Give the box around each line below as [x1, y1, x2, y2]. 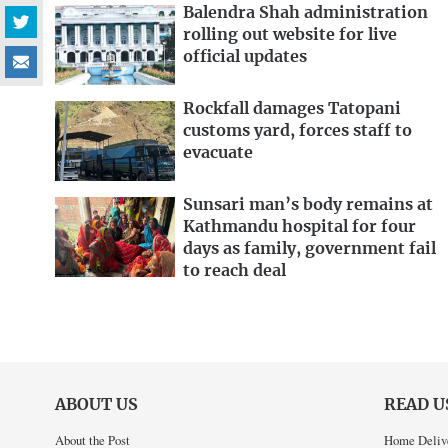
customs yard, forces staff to [183, 123, 412, 140]
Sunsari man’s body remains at [183, 197, 433, 213]
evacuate [183, 145, 253, 162]
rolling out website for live [183, 27, 397, 44]
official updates [183, 49, 307, 66]
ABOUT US [55, 396, 138, 413]
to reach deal [183, 263, 286, 279]
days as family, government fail [183, 241, 436, 257]
